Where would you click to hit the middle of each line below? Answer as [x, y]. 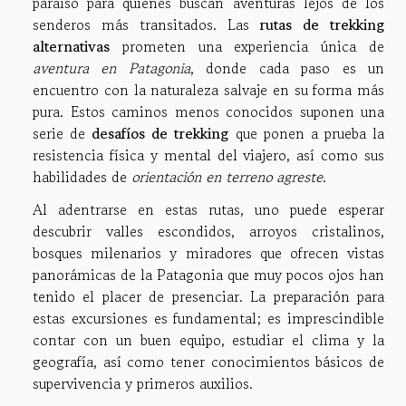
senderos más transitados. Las [146, 25]
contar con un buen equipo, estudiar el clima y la [208, 340]
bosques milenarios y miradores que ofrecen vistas [208, 253]
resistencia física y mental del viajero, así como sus [208, 155]
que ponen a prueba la [307, 134]
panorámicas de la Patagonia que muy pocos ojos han [208, 275]
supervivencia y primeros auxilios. [143, 384]
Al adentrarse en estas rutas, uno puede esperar [208, 210]
